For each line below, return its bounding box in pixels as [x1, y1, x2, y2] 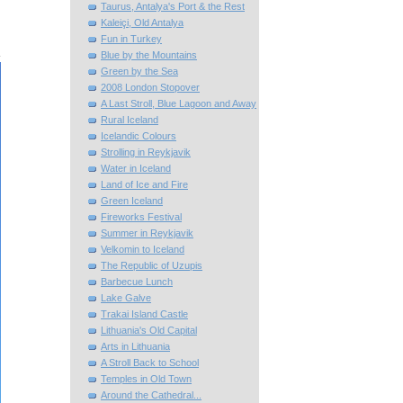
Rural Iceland [101, 114, 158, 126]
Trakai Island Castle [101, 309, 188, 320]
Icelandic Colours [101, 130, 176, 142]
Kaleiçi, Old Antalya [101, 17, 184, 29]
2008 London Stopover [101, 82, 200, 94]
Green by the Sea [101, 66, 178, 77]
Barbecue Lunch [101, 276, 173, 288]
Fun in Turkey [101, 33, 162, 45]
